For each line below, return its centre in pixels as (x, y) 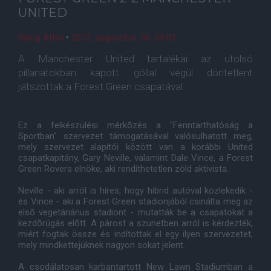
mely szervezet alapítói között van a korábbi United (135, 147)
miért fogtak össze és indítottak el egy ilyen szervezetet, (135, 234)
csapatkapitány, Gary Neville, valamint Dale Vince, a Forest (135, 158)
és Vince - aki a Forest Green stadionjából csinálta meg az (135, 201)
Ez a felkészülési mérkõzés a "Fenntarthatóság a (135, 125)
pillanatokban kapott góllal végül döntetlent (135, 73)
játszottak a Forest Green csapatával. (102, 87)
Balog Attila (41, 38)
